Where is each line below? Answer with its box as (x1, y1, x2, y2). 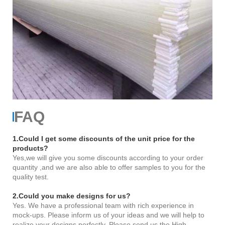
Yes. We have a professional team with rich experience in (13, 201, 194, 210)
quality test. (13, 173, 49, 181)
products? (13, 144, 48, 153)
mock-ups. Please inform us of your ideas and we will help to (13, 211, 204, 219)
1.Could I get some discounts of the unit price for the (13, 135, 195, 143)
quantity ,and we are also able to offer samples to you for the (13, 163, 205, 172)
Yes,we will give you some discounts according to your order (13, 154, 203, 162)
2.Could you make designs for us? (13, 192, 131, 200)
